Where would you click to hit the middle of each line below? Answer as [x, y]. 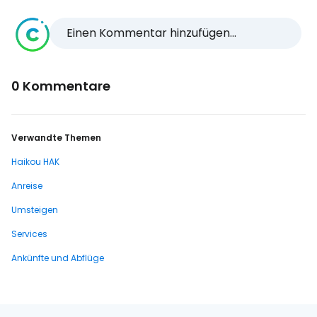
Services [29, 234]
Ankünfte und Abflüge [58, 258]
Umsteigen [35, 210]
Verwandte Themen [56, 138]
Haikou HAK [35, 162]
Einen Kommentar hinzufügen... [151, 33]
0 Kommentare [61, 86]
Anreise [27, 186]
